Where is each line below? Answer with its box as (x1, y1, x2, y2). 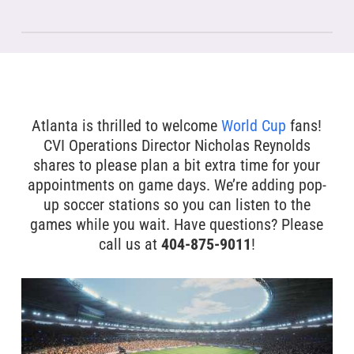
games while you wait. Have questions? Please (30, 215, 324, 234)
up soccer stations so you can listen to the (43, 195, 311, 214)
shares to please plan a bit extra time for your (33, 156, 321, 175)
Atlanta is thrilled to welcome (32, 116, 222, 135)
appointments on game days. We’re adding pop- (27, 175, 326, 194)
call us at (98, 235, 161, 254)
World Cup (221, 116, 287, 135)
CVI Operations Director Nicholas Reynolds (43, 136, 311, 155)
